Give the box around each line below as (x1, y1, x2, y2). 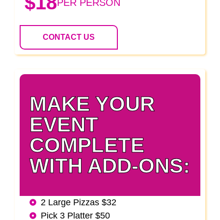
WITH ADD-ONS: (29, 154, 190, 177)
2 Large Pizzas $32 (40, 197, 116, 207)
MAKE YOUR (29, 92, 155, 115)
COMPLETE (29, 133, 144, 157)
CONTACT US (43, 32, 95, 41)
